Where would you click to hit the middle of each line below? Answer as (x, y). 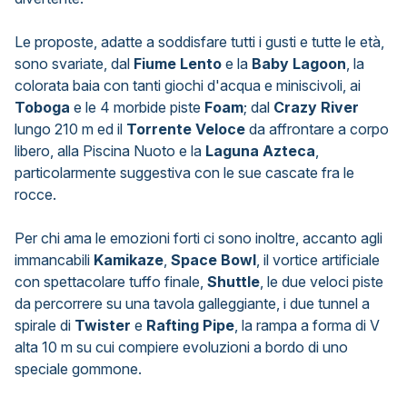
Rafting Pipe (190, 325)
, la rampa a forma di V (307, 325)
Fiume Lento (178, 63)
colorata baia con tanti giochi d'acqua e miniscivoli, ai (188, 85)
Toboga (44, 107)
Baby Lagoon (297, 63)
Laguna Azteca (258, 150)
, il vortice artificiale (318, 259)
